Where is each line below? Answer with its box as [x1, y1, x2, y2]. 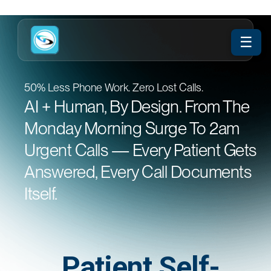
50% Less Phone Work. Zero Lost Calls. [24, 81, 203, 94]
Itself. [24, 183, 57, 204]
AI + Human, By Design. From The [24, 96, 250, 117]
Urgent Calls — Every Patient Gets [24, 140, 256, 160]
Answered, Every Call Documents [24, 162, 251, 182]
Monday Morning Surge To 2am [24, 118, 240, 139]
